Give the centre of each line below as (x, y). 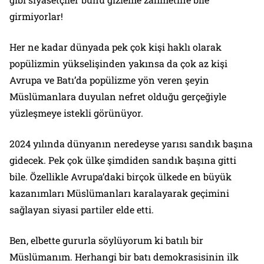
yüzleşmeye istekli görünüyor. (76, 113)
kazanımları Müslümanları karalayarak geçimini (119, 193)
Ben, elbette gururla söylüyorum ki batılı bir (106, 240)
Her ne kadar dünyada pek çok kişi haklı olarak (115, 47)
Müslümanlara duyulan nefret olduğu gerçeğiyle (118, 97)
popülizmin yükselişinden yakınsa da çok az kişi (118, 64)
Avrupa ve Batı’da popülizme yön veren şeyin (109, 80)
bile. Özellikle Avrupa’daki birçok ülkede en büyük (121, 177)
